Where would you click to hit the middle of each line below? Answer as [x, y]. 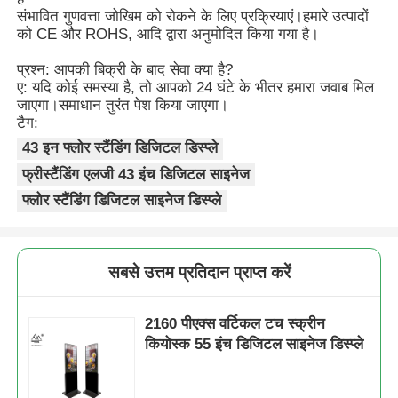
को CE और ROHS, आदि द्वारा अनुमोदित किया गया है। [168, 34]
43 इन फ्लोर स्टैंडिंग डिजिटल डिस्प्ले [120, 148]
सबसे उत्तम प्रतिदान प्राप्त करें [199, 273]
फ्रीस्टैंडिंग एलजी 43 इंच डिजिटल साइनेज [136, 174]
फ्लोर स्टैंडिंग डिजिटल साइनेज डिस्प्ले [122, 201]
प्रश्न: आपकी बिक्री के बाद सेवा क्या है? [125, 69]
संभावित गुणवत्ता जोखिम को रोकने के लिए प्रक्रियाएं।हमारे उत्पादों [193, 16]
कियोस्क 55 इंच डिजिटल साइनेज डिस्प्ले [255, 345]
